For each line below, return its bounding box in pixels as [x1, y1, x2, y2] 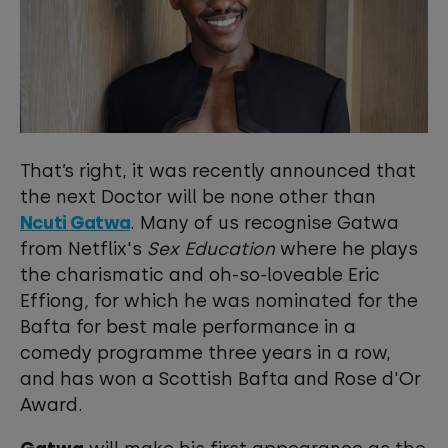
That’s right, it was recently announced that [20, 160, 416, 182]
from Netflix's [20, 238, 147, 260]
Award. [20, 394, 88, 416]
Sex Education [147, 238, 275, 260]
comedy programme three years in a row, [20, 342, 391, 364]
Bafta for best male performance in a [20, 316, 356, 338]
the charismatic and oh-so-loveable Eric [20, 264, 380, 286]
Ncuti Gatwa [20, 212, 130, 234]
